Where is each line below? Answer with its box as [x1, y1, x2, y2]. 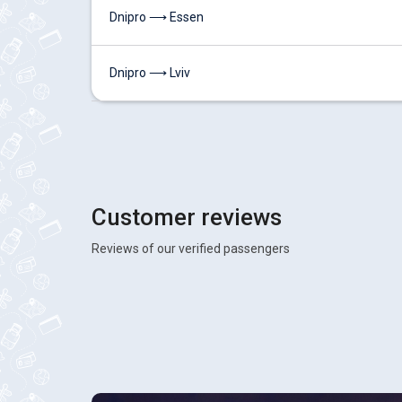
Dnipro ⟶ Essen [109, 10, 204, 24]
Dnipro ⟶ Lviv [109, 66, 190, 80]
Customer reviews [92, 204, 282, 231]
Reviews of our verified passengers [92, 241, 290, 256]
